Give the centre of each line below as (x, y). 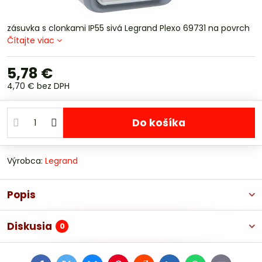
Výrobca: (26, 161)
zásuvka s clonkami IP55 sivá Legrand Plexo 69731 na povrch (128, 28)
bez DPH (53, 86)
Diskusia (30, 226)
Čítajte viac (31, 40)
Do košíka (163, 123)
